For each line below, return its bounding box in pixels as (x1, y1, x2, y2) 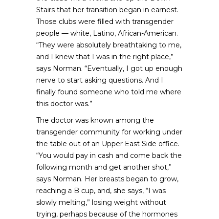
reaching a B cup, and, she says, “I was (36, 186, 166, 195)
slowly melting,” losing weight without (36, 198, 166, 207)
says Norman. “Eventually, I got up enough (36, 64, 182, 73)
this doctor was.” (36, 99, 92, 108)
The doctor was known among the (36, 116, 154, 125)
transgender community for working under (36, 128, 182, 136)
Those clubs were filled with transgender (36, 17, 174, 26)
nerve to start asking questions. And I (36, 76, 163, 85)
